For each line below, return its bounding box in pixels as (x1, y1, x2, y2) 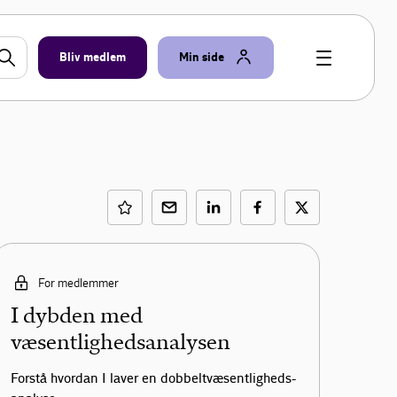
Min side (179, 50, 224, 66)
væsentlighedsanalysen (10, 329, 230, 356)
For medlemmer (37, 275, 119, 291)
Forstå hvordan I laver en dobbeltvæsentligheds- (10, 370, 296, 388)
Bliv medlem (59, 50, 126, 66)
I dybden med (10, 302, 143, 330)
